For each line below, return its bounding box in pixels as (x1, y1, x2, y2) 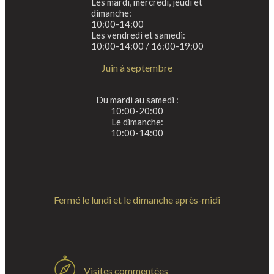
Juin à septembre (102, 61, 172, 73)
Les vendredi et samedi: (91, 29, 185, 40)
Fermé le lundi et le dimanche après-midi (54, 193, 220, 206)
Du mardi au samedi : (95, 94, 179, 105)
